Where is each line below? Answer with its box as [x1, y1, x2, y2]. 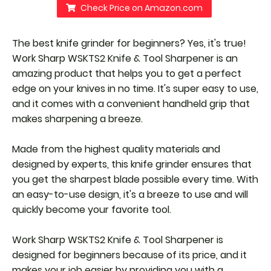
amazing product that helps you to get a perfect [12, 66, 241, 80]
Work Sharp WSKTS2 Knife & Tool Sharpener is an [12, 51, 238, 65]
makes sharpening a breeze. [12, 111, 143, 126]
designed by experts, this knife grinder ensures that [12, 157, 252, 171]
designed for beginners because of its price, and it [12, 247, 247, 262]
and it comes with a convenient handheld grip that [12, 96, 250, 111]
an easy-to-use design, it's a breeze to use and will [12, 187, 248, 201]
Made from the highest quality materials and [12, 142, 220, 156]
